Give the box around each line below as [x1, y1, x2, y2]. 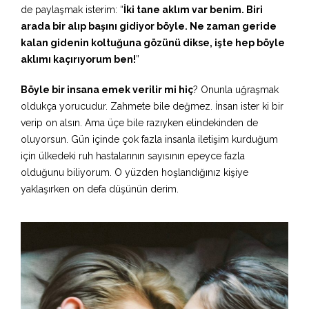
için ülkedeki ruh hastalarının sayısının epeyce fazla [21, 150, 245, 162]
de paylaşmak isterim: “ [21, 4, 123, 16]
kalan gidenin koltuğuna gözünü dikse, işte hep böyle [21, 37, 285, 49]
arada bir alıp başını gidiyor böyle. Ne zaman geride [21, 21, 277, 32]
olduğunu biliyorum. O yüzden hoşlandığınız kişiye [21, 167, 248, 179]
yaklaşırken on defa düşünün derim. [21, 183, 179, 195]
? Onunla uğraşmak [193, 84, 279, 96]
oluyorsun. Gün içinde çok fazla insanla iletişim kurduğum [21, 134, 278, 146]
